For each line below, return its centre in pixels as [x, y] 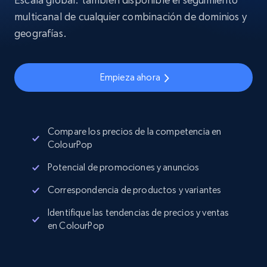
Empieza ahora [130, 77]
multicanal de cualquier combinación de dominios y [131, 16]
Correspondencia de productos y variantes [135, 190]
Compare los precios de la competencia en [135, 131]
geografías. [41, 33]
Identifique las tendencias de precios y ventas [139, 212]
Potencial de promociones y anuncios [124, 167]
